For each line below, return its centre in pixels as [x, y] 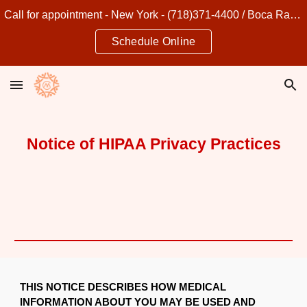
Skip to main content [60, 25]
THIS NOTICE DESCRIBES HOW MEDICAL [123, 287]
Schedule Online [153, 41]
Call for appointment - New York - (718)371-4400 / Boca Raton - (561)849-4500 [295, 15]
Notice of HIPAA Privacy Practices [153, 144]
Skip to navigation [253, 25]
